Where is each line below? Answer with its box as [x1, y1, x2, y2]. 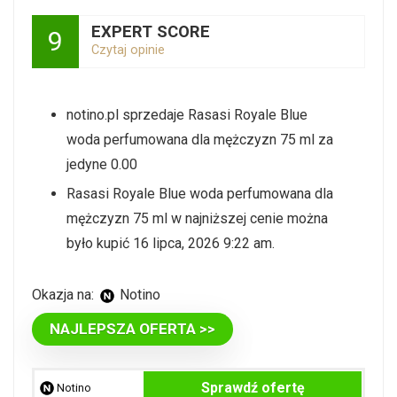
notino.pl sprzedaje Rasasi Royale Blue [66, 105, 307, 123]
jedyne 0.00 [66, 155, 137, 173]
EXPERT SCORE [91, 22, 210, 42]
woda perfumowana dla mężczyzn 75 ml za [66, 130, 333, 148]
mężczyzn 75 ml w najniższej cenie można [66, 209, 328, 227]
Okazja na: [32, 285, 94, 303]
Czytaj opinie [91, 43, 165, 58]
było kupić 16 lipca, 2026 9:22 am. [66, 234, 275, 252]
